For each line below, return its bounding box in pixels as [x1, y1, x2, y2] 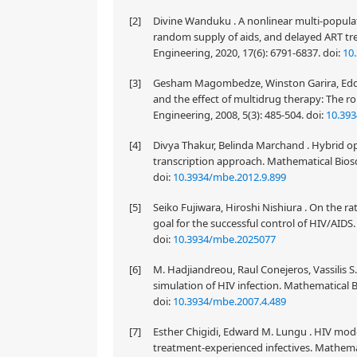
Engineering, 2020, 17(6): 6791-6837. [153, 45, 323, 60]
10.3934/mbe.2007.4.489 [173, 294, 286, 308]
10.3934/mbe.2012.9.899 [173, 170, 286, 184]
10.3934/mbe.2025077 [173, 232, 276, 246]
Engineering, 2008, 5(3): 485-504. [153, 108, 306, 122]
